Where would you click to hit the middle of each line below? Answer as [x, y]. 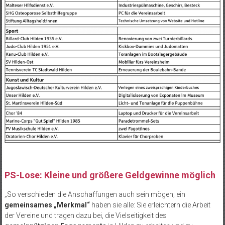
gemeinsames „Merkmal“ [47, 205]
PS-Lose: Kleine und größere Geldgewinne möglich [110, 175]
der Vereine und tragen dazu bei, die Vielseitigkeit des [85, 215]
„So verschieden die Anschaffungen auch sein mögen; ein [95, 194]
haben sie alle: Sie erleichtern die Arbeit [150, 205]
